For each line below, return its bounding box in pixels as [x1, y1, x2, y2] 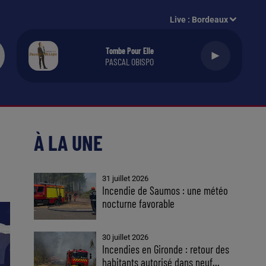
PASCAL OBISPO [105, 56, 154, 67]
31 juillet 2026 [102, 174, 149, 183]
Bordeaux [192, 14, 229, 24]
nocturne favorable [102, 197, 175, 210]
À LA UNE [33, 129, 103, 155]
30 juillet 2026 [102, 233, 149, 242]
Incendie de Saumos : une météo [102, 183, 229, 197]
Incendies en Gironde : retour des [102, 242, 230, 256]
